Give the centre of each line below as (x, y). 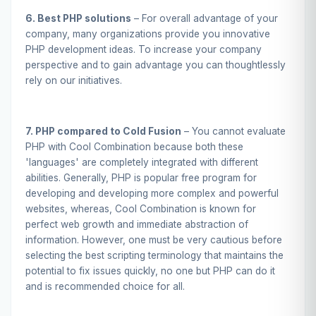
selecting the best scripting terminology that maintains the (154, 255)
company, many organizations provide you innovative (148, 34)
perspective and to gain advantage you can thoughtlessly (156, 65)
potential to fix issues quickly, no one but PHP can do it (150, 271)
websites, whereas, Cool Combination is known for (141, 208)
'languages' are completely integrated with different (142, 162)
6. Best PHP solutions (78, 19)
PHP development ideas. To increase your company (144, 50)
